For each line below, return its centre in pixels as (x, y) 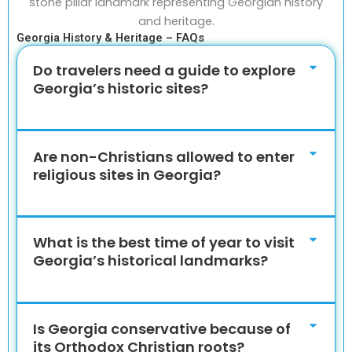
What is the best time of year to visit (164, 243)
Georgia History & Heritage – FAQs (110, 37)
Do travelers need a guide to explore (165, 70)
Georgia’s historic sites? (121, 88)
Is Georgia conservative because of (162, 328)
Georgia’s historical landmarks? (151, 261)
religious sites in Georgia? (127, 174)
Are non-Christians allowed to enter (164, 156)
